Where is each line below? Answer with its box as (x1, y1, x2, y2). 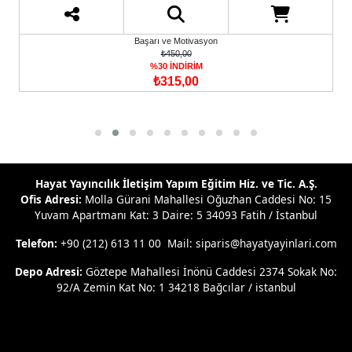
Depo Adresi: (15, 264, 86, 280)
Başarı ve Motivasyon (134, 36, 218, 46)
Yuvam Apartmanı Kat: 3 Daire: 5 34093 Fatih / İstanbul (35, 207, 317, 223)
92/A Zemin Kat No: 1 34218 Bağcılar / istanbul (56, 280, 296, 295)
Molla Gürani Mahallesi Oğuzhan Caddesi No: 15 (85, 192, 332, 207)
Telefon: (15, 236, 57, 251)
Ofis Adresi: (20, 192, 85, 207)
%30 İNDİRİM (149, 61, 203, 71)
